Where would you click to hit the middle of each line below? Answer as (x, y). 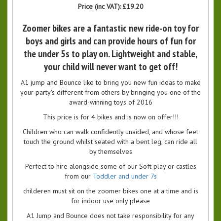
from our (78, 176)
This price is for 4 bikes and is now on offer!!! (110, 117)
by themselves (110, 152)
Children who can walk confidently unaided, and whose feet (110, 132)
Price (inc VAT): (100, 7)
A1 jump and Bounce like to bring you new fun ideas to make (110, 83)
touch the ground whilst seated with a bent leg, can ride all (110, 142)
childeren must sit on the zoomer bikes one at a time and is (110, 191)
